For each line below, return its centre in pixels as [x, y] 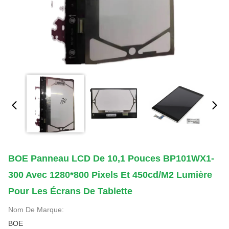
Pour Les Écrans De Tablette [70, 191]
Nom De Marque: [36, 210]
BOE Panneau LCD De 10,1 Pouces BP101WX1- [111, 158]
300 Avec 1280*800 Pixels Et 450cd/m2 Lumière [110, 175]
